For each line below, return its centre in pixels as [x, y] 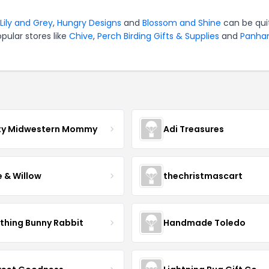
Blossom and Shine [182, 23]
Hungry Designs [89, 23]
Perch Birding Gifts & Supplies [158, 36]
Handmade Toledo [204, 222]
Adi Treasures [193, 129]
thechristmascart [203, 176]
